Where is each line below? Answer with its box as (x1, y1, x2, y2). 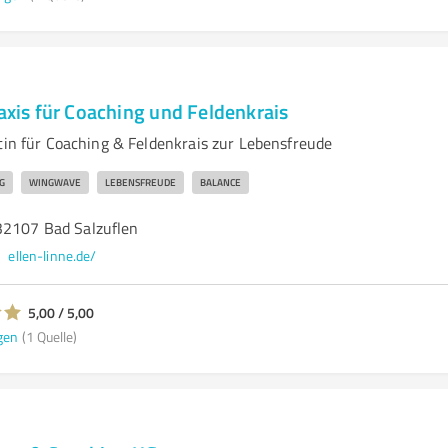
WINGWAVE (28, 175, 81, 189)
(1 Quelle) (21, 326, 77, 346)
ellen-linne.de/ (8, 246, 97, 265)
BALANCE (199, 175, 241, 189)
